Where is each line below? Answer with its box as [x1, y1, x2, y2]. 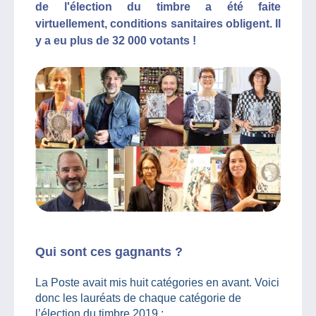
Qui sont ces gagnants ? [35, 244, 183, 259]
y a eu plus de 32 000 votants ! [35, 35, 196, 47]
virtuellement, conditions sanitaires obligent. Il [35, 18, 281, 30]
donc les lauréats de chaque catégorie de [35, 291, 241, 304]
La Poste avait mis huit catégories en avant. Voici [35, 276, 279, 288]
